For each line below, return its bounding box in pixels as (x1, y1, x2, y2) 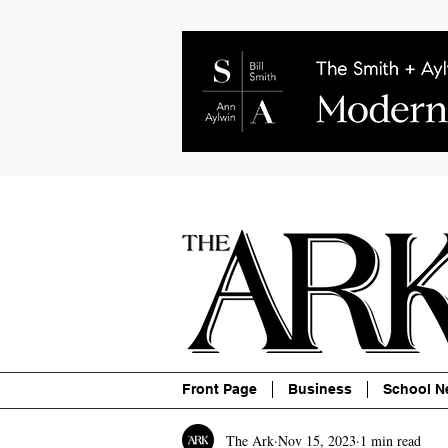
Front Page (182, 381, 257, 397)
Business (288, 381, 352, 397)
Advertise (340, 187, 405, 203)
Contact (255, 187, 309, 203)
